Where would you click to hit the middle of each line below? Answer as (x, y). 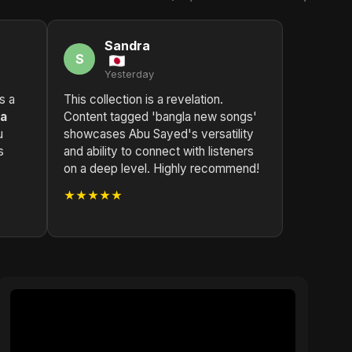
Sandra (127, 46)
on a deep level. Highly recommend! (161, 169)
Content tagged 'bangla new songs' (160, 117)
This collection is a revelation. (143, 99)
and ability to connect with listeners (159, 151)
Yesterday (129, 74)
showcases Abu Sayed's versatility (159, 134)
